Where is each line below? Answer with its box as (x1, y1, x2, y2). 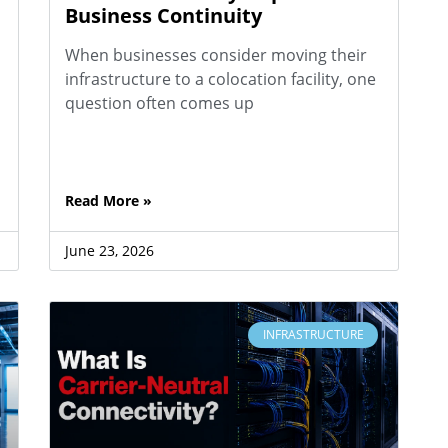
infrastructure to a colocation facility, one (64, 67, 376, 90)
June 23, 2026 (64, 240, 154, 260)
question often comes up (64, 91, 254, 114)
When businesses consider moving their (64, 43, 367, 66)
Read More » (64, 190, 152, 210)
